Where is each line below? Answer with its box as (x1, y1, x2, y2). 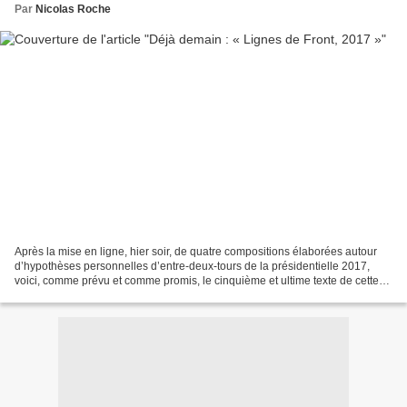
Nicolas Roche (35, 2, 111, 15)
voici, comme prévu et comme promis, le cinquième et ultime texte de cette (15, 274, 379, 288)
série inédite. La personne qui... (15, 289, 170, 303)
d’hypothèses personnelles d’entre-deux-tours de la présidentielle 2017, (15, 260, 370, 273)
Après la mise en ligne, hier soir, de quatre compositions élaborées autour (15, 245, 377, 259)
